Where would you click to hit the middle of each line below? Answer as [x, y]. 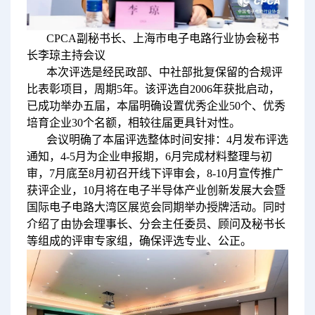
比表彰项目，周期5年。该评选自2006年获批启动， [153, 89]
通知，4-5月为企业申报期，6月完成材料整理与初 [149, 156]
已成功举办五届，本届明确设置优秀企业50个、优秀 [156, 105]
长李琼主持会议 [66, 55]
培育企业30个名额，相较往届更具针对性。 [133, 122]
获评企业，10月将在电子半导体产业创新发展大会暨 [156, 190]
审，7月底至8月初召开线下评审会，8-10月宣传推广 [155, 173]
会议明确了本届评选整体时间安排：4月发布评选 [167, 139]
